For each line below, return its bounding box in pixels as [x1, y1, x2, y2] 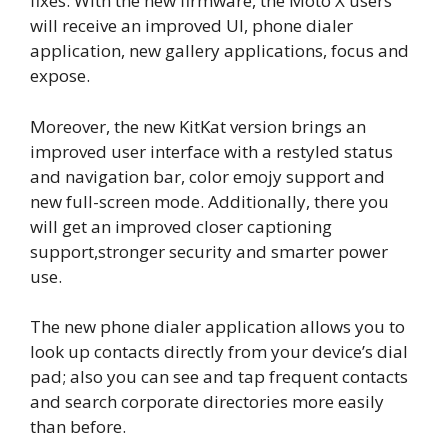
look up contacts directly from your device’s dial [30, 340, 408, 363]
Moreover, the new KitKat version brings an [30, 114, 366, 138]
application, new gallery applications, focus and [30, 39, 409, 62]
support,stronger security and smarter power [30, 239, 388, 263]
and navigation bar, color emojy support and [30, 164, 385, 188]
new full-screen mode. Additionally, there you [30, 189, 389, 213]
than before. [30, 415, 126, 438]
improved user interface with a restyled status [30, 139, 393, 163]
